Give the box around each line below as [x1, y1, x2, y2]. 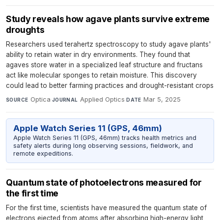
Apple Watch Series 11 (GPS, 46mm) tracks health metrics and [13, 134, 196, 142]
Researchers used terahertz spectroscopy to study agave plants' [6, 40, 211, 49]
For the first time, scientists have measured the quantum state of [6, 204, 207, 212]
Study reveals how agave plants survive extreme [6, 14, 210, 25]
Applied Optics [80, 96, 125, 104]
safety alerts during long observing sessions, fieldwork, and [13, 142, 193, 150]
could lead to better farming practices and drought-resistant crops [6, 82, 214, 90]
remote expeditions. [13, 150, 73, 158]
